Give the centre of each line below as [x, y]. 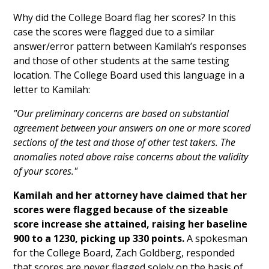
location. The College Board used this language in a [129, 75]
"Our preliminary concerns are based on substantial [121, 114]
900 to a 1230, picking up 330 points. [99, 239]
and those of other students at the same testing [122, 61]
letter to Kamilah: [52, 90]
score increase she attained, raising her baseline [131, 224]
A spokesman [216, 239]
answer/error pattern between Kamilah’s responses [130, 47]
